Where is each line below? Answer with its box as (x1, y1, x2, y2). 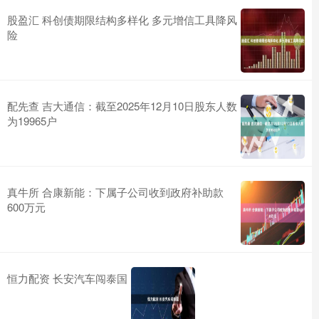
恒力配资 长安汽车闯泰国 (7, 270, 127, 286)
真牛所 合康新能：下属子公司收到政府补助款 (7, 184, 224, 199)
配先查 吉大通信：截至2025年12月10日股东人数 (7, 98, 237, 113)
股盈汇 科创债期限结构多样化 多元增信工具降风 (7, 11, 237, 27)
